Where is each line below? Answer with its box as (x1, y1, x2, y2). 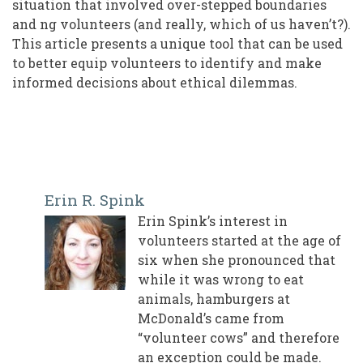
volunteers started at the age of (138, 232, 341, 250)
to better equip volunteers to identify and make (12, 54, 322, 72)
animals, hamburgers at (138, 290, 290, 308)
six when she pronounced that (138, 251, 335, 269)
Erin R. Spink (45, 190, 145, 211)
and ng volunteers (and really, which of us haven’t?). (12, 15, 351, 33)
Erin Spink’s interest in (138, 212, 288, 230)
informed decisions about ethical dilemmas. (12, 74, 297, 92)
